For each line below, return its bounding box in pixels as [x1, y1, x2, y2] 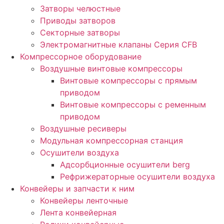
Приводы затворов [40, 15, 115, 25]
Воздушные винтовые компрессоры [40, 63, 182, 73]
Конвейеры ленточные [40, 195, 128, 205]
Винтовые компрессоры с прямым [60, 75, 197, 85]
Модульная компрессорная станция [40, 135, 183, 145]
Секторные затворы [40, 27, 120, 37]
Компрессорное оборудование [20, 51, 141, 61]
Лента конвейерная [40, 207, 116, 217]
